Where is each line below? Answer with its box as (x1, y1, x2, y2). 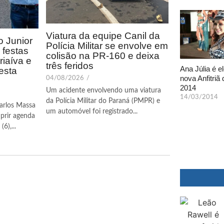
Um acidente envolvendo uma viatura (46, 86, 161, 94)
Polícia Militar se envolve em (46, 40, 168, 51)
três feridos (46, 60, 93, 71)
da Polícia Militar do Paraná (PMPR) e (46, 97, 160, 104)
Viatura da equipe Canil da (46, 30, 160, 41)
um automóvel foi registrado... (46, 107, 137, 115)
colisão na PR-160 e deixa (46, 50, 159, 61)
